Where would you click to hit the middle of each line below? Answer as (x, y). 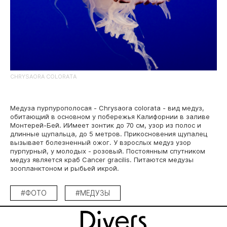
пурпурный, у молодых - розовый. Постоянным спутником (108, 151)
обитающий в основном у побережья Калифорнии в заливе (110, 117)
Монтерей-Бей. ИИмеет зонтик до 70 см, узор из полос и (106, 125)
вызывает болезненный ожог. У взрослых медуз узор (101, 143)
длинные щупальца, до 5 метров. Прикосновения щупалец (109, 134)
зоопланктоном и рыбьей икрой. (65, 168)
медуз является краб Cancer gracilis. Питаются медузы (102, 160)
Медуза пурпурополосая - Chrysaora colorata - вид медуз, (107, 108)
